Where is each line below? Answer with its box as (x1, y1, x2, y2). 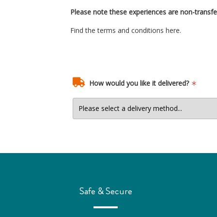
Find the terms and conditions (70, 26, 166, 35)
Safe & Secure (79, 184, 132, 198)
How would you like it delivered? (87, 78, 191, 88)
